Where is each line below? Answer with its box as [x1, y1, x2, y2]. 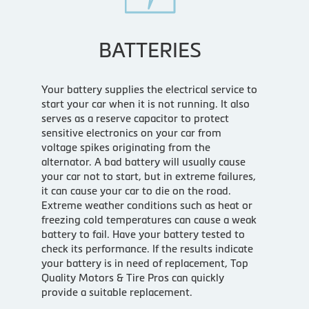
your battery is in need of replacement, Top [41, 257, 248, 269]
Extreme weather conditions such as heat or [41, 199, 252, 211]
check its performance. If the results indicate [41, 242, 253, 255]
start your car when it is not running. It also [41, 97, 250, 110]
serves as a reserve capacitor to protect [41, 112, 229, 124]
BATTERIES [99, 38, 202, 61]
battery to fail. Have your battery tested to [41, 228, 245, 240]
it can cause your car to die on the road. [41, 184, 231, 197]
